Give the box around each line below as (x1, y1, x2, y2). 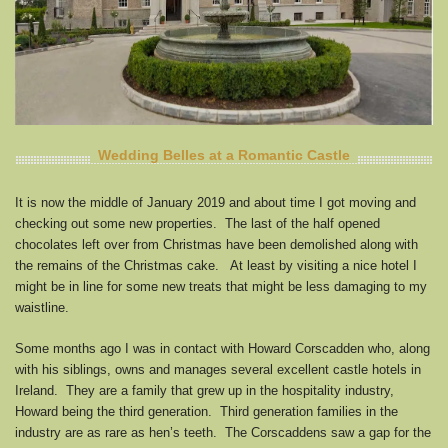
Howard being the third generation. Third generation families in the (15, 403, 398, 419)
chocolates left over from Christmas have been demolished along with (15, 236, 418, 252)
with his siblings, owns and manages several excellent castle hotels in (15, 361, 421, 377)
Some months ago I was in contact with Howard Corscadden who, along (15, 340, 430, 356)
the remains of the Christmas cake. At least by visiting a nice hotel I (15, 257, 417, 273)
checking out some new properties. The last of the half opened (15, 215, 380, 231)
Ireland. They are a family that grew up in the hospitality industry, (15, 382, 394, 398)
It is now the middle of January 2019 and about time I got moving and (15, 194, 416, 210)
